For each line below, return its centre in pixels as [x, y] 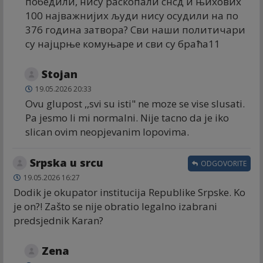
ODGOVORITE [223, 163]
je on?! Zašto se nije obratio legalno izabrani [115, 206]
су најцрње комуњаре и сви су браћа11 [123, 43]
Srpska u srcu [67, 162]
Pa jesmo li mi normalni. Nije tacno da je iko [127, 117]
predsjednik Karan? [58, 220]
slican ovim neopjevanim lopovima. [107, 131]
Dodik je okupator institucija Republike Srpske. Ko [129, 192]
